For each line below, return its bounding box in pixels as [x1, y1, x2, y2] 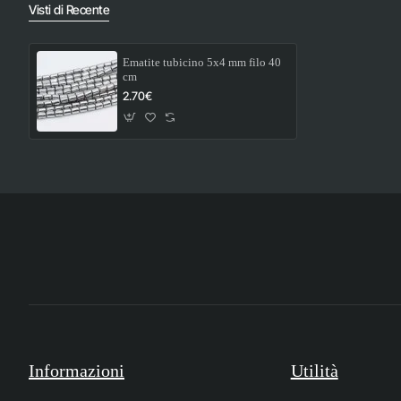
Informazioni [29, 361, 124, 380]
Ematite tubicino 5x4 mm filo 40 [123, 55, 281, 70]
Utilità [290, 361, 338, 380]
